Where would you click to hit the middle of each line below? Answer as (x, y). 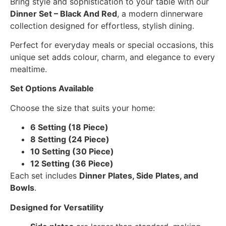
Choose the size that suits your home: (82, 108)
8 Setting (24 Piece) (70, 139)
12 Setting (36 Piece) (72, 164)
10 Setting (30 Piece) (72, 152)
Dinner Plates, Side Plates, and (139, 176)
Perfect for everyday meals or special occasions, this (112, 45)
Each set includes (45, 176)
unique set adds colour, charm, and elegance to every (112, 57)
